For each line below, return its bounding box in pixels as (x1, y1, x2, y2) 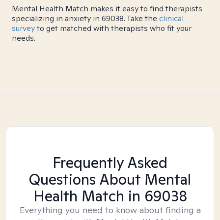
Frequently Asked (53, 153, 167, 172)
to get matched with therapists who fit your (35, 23, 192, 33)
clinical (159, 13, 184, 24)
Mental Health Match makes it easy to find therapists (12, 3, 202, 14)
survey (12, 23, 35, 33)
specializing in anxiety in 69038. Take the (12, 13, 159, 24)
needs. (12, 33, 35, 43)
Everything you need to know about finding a (19, 204, 201, 216)
